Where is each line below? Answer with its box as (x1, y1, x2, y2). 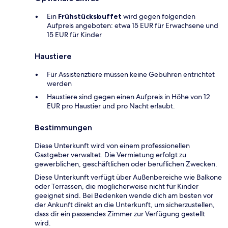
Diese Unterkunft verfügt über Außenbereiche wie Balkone (35, 173, 222, 182)
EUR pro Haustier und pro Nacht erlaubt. (47, 101, 175, 111)
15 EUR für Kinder (47, 30, 102, 40)
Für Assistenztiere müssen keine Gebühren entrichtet (47, 70, 215, 79)
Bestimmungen (35, 123, 92, 133)
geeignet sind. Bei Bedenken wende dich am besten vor (35, 191, 213, 201)
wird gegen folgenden (122, 12, 195, 21)
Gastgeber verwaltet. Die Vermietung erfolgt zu (35, 150, 186, 160)
